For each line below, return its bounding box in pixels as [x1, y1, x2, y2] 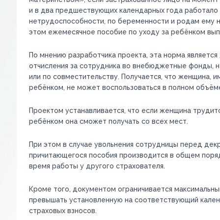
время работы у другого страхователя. [28, 162, 165, 170]
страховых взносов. [28, 207, 97, 215]
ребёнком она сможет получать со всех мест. [28, 117, 188, 125]
